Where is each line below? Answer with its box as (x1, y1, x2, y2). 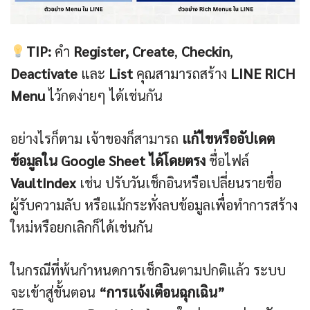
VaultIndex (10, 174, 76, 192)
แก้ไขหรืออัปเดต (182, 129, 275, 148)
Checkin (181, 42, 230, 61)
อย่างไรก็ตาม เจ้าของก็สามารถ (10, 129, 182, 148)
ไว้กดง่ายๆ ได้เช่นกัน (45, 86, 163, 105)
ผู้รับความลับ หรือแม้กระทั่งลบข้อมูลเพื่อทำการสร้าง (10, 196, 298, 215)
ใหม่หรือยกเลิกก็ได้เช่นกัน (10, 218, 153, 237)
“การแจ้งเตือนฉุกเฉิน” (99, 283, 225, 302)
